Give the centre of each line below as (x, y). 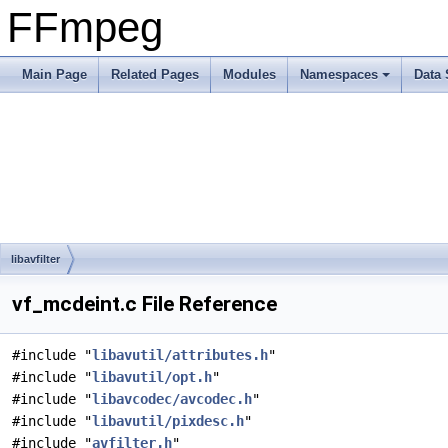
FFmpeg (85, 27)
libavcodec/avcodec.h (172, 399)
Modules (249, 74)
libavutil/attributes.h (180, 355)
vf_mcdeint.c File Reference (144, 304)
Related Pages (155, 74)
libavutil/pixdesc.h (168, 421)
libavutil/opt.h (152, 377)
